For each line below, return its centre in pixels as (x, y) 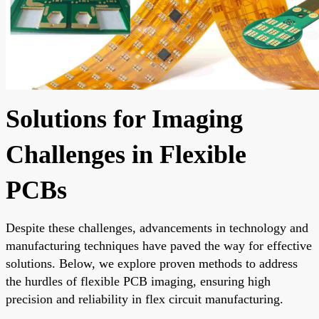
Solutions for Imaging (124, 119)
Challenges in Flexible (126, 154)
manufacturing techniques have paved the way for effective (159, 245)
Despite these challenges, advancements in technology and (157, 228)
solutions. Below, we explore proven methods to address (152, 263)
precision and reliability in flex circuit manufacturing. (145, 299)
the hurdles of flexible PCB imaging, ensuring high (138, 281)
